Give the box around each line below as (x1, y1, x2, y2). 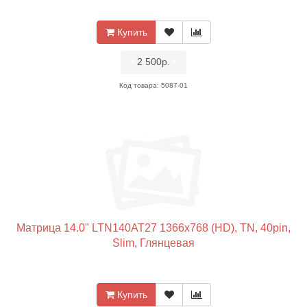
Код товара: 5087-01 (119, 82, 188, 89)
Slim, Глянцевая (112, 237, 195, 249)
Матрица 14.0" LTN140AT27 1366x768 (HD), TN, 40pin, (16, 222, 291, 234)
